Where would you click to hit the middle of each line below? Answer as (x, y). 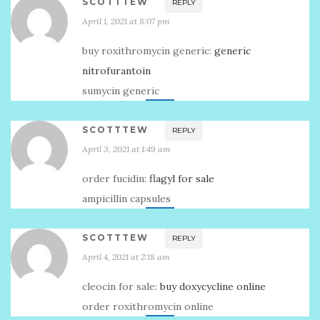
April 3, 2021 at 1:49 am (126, 149)
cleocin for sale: (121, 286)
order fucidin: (116, 179)
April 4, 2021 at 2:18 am (126, 257)
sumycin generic (121, 91)
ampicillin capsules (126, 199)
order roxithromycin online (148, 306)
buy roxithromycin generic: (148, 51)
